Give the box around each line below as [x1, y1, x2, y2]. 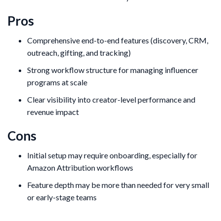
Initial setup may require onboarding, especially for [27, 150, 197, 160]
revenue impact [27, 107, 79, 116]
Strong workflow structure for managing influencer [27, 65, 198, 74]
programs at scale [27, 77, 87, 87]
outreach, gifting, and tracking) [27, 47, 131, 57]
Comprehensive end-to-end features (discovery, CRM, [27, 35, 208, 45]
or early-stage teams [27, 192, 97, 202]
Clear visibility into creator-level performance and [27, 94, 195, 104]
